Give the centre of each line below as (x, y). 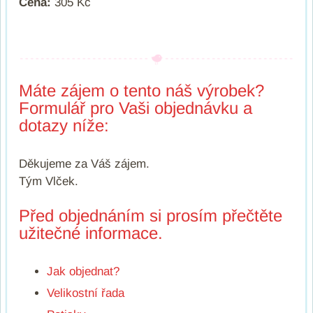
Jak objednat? (83, 271)
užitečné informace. (91, 233)
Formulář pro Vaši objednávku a (136, 108)
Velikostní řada (86, 293)
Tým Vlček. (49, 181)
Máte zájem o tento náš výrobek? (141, 90)
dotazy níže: (64, 125)
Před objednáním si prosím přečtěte (151, 215)
